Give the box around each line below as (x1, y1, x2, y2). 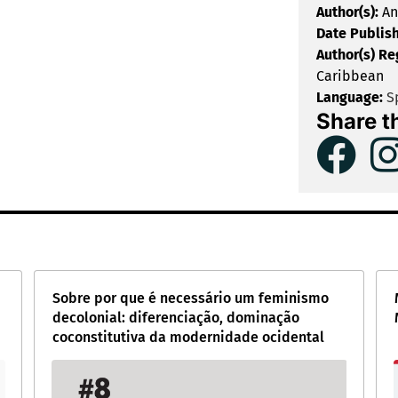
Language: (316, 89, 383, 106)
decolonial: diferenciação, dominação (52, 309, 299, 326)
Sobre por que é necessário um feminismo (52, 290, 329, 306)
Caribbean (316, 68, 384, 84)
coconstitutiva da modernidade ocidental (52, 329, 324, 346)
